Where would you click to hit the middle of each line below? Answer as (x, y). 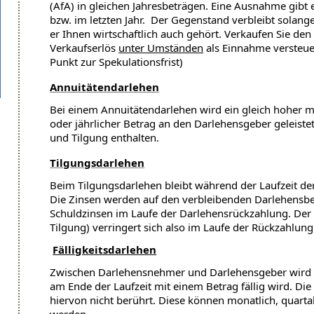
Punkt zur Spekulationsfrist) (117, 62)
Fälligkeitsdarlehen (105, 250)
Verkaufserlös (84, 48)
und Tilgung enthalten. (105, 138)
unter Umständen (161, 48)
